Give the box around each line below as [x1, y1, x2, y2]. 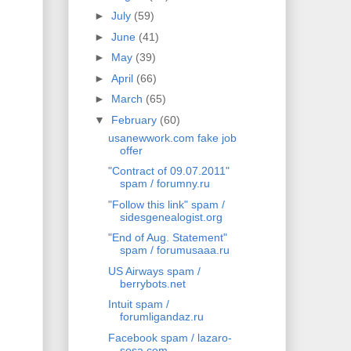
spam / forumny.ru [119, 177, 210, 190]
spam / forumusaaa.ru [119, 244, 230, 257]
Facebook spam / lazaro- [107, 331, 232, 344]
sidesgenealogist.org [119, 210, 223, 223]
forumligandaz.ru [119, 310, 204, 324]
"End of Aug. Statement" [107, 231, 227, 244]
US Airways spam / [107, 264, 201, 277]
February [110, 113, 160, 126]
